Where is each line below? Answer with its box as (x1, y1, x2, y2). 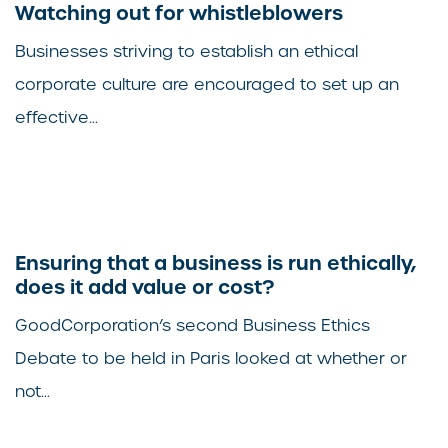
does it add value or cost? (15, 274, 274, 301)
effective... (15, 107, 98, 129)
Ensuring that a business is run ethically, (15, 250, 416, 277)
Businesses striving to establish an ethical (15, 41, 358, 63)
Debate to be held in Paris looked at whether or (15, 348, 407, 370)
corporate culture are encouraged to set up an (15, 74, 399, 96)
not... (15, 381, 50, 403)
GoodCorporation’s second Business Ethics (15, 315, 370, 337)
